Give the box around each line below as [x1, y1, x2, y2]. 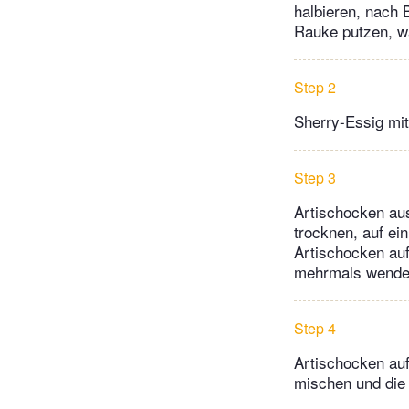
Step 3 [294, 167, 336, 189]
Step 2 [294, 77, 336, 99]
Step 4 [294, 318, 336, 340]
